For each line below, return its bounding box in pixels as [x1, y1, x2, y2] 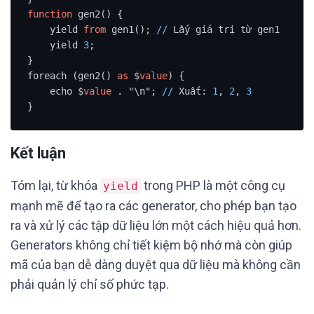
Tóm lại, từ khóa [11, 178, 100, 193]
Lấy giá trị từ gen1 [167, 23, 280, 35]
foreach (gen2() [27, 69, 117, 81]
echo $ [49, 85, 83, 97]
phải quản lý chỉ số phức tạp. [11, 277, 169, 292]
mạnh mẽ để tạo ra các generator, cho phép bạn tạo [11, 198, 296, 213]
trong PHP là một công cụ [141, 178, 285, 193]
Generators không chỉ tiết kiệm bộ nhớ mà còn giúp [11, 238, 292, 252]
